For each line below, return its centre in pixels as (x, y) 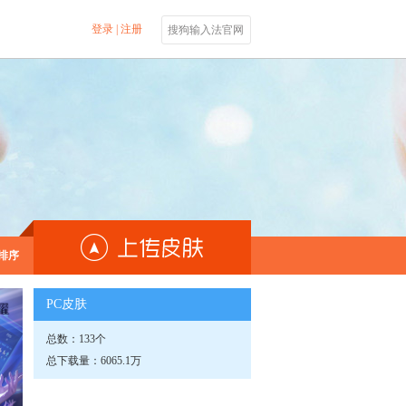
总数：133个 (76, 339)
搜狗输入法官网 (206, 30)
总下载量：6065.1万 (93, 361)
